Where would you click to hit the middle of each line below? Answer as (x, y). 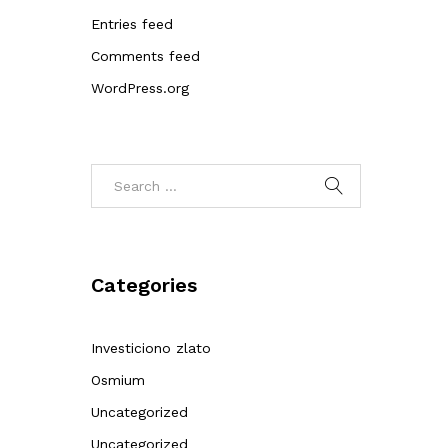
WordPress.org (140, 88)
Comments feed (145, 56)
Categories (144, 285)
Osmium (118, 380)
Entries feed (132, 24)
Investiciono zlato (151, 348)
